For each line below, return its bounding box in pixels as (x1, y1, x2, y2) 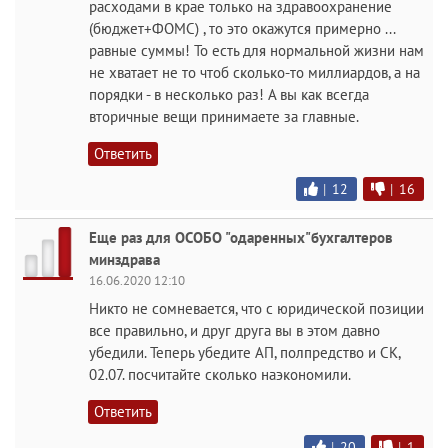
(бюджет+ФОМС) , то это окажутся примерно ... (89, 19, 395, 38)
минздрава (89, 250, 160, 269)
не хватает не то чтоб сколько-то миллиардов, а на (89, 63, 420, 82)
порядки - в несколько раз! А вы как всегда (89, 85, 369, 104)
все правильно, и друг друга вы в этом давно (89, 321, 380, 340)
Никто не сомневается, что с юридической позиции (89, 299, 424, 318)
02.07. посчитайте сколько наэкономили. (89, 365, 351, 384)
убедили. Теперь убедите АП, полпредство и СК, (89, 343, 400, 362)
